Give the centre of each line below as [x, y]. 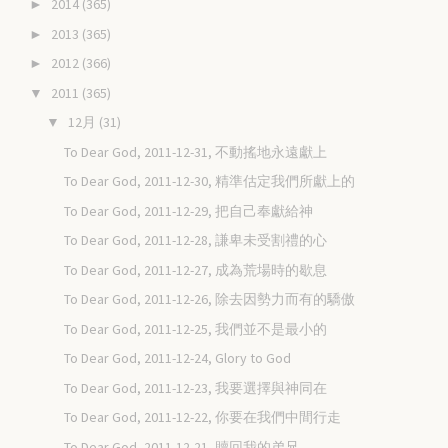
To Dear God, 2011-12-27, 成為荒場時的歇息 [196, 269]
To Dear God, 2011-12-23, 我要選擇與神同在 [196, 387]
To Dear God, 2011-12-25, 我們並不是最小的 [196, 328]
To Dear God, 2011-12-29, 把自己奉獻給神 [189, 210]
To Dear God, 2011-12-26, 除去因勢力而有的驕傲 [210, 299]
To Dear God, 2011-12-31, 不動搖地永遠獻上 [196, 151]
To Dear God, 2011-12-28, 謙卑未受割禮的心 [196, 240]
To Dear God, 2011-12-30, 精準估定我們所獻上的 [210, 181]
